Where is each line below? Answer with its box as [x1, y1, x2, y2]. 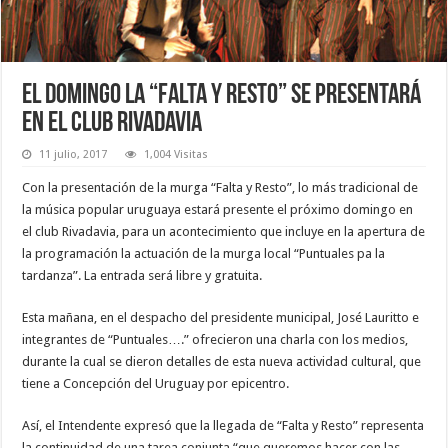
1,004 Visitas [144, 147, 209, 161]
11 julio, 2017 [39, 147, 108, 161]
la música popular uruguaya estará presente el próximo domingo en [22, 201, 414, 217]
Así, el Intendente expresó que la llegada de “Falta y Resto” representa [22, 417, 425, 433]
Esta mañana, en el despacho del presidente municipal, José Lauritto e [22, 309, 420, 325]
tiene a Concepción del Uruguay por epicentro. [22, 375, 290, 391]
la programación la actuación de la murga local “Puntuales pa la [22, 245, 386, 261]
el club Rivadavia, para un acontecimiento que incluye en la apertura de [22, 223, 426, 239]
